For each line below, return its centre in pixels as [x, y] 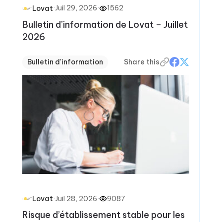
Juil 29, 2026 [76, 8]
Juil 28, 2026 [76, 198]
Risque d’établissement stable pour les [103, 215]
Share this [142, 62]
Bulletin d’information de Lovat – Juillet [105, 24]
